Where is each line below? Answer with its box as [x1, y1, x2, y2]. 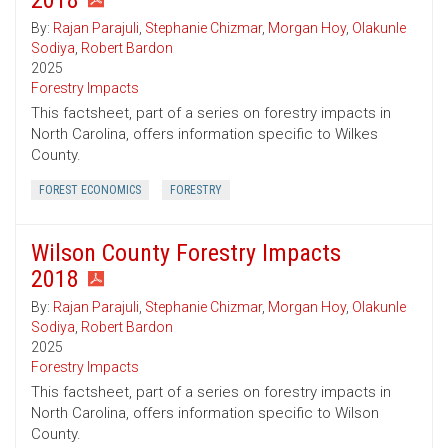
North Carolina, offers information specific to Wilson [31, 404, 379, 423]
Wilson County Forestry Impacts [31, 239, 341, 268]
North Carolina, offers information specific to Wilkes [31, 125, 378, 144]
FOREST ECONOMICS [39, 183, 141, 198]
